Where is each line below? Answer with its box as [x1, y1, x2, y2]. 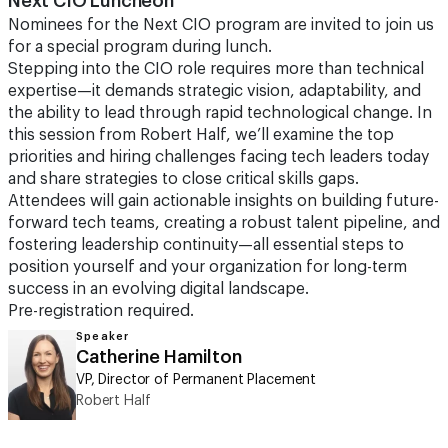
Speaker [76, 331, 130, 342]
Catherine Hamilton [76, 348, 242, 366]
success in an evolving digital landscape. [8, 281, 309, 297]
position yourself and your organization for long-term [8, 259, 407, 275]
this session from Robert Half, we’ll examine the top [8, 127, 394, 143]
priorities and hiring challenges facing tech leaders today [8, 149, 429, 165]
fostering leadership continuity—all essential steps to [8, 237, 404, 253]
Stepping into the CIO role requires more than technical [8, 61, 424, 77]
